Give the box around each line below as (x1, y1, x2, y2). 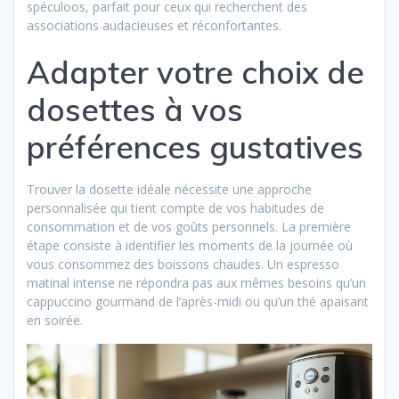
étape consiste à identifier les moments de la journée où (27, 236, 353, 254)
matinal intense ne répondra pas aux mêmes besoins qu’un (27, 273, 366, 291)
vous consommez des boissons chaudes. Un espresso (27, 255, 339, 273)
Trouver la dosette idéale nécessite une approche (27, 180, 312, 198)
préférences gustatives (27, 126, 363, 167)
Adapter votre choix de (27, 52, 364, 92)
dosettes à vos (27, 89, 243, 129)
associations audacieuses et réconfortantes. (27, 16, 281, 34)
